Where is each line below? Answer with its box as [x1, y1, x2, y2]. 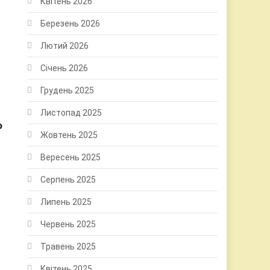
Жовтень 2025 [40, 130, 98, 140]
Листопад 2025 [40, 107, 102, 118]
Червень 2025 [40, 219, 96, 229]
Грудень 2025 [40, 85, 95, 95]
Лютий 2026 [40, 40, 89, 51]
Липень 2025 [40, 196, 92, 207]
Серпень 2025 [40, 174, 96, 184]
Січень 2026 [40, 63, 89, 73]
